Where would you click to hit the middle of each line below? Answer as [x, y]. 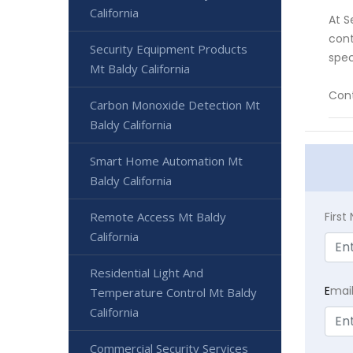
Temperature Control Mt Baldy [173, 293]
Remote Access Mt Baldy [158, 217]
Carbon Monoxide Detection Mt [175, 105]
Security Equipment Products [169, 49]
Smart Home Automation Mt [166, 161]
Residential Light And [147, 273]
